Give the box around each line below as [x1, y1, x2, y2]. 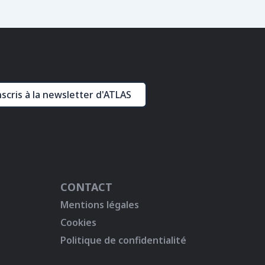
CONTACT [60, 179, 112, 194]
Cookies [60, 215, 96, 229]
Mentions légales [60, 198, 139, 211]
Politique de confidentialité [60, 233, 186, 247]
